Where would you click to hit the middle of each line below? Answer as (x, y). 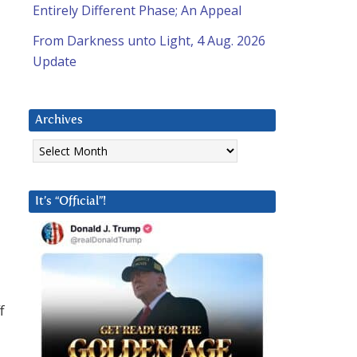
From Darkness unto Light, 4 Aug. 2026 (149, 41)
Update (55, 62)
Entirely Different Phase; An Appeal (137, 11)
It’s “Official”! (71, 202)
